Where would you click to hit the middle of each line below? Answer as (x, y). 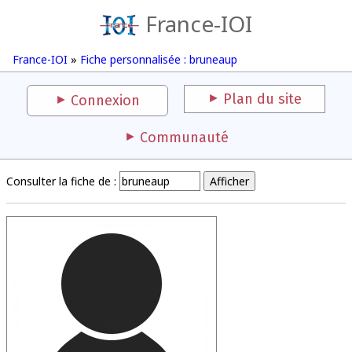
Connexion (105, 101)
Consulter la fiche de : (61, 181)
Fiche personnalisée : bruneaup (159, 59)
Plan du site (262, 99)
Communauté (184, 137)
